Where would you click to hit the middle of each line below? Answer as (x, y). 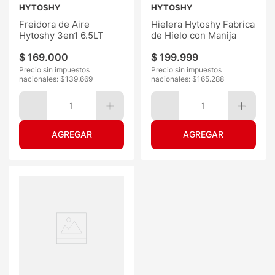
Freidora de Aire (55, 25)
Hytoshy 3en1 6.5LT (62, 36)
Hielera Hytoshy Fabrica (203, 25)
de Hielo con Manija (194, 36)
